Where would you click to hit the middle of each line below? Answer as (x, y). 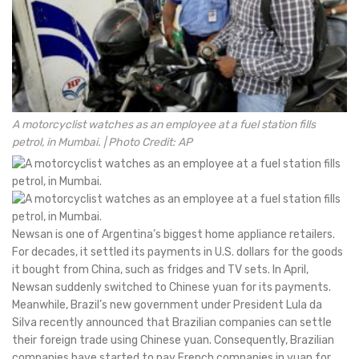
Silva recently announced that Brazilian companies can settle (172, 323)
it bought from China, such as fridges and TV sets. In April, (160, 270)
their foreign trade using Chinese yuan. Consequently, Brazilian (173, 341)
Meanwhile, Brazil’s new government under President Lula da (167, 305)
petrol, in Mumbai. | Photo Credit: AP (102, 143)
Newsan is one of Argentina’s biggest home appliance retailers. (173, 235)
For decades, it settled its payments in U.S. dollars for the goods (177, 252)
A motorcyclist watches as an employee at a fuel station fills (164, 125)
